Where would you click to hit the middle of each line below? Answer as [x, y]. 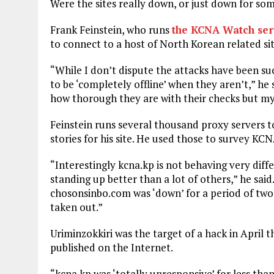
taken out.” [76, 207]
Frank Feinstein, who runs [111, 29]
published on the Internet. [112, 247]
